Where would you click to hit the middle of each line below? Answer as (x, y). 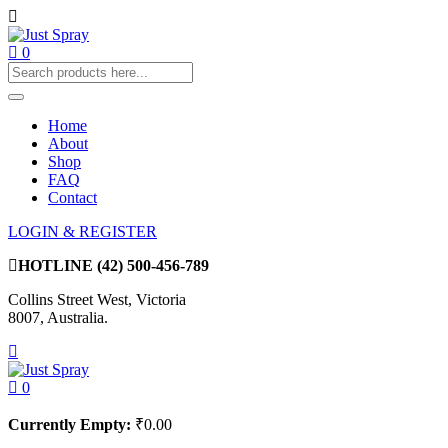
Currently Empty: (69, 424)
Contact (72, 197)
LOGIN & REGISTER (82, 231)
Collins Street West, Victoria (97, 299)
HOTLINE (57, 265)
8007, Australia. (58, 317)
